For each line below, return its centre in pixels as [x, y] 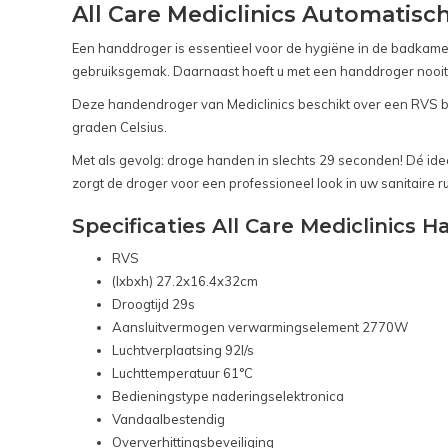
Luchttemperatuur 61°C [182, 372]
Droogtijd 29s [153, 303]
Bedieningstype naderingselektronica [228, 395]
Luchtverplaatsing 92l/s [183, 349]
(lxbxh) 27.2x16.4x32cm [185, 280]
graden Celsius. [119, 126]
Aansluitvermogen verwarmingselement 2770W [260, 326]
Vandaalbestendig [168, 418]
